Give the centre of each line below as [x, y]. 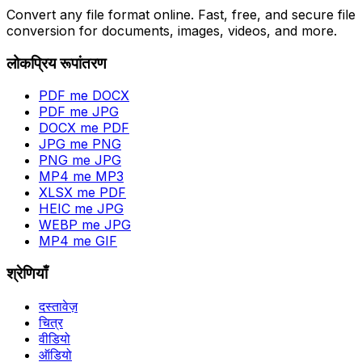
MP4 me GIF [78, 241]
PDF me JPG [79, 112]
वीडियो [55, 338]
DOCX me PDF [84, 128]
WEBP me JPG [85, 225]
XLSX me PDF [82, 193]
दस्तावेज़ [58, 306]
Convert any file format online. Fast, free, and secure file [181, 15]
